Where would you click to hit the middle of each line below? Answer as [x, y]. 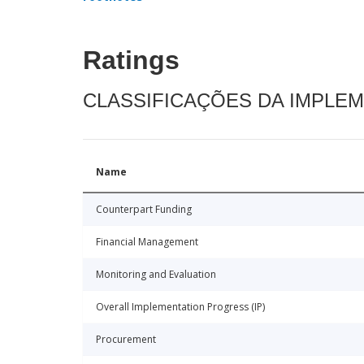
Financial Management [147, 242]
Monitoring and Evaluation [156, 275]
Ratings [131, 61]
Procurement [126, 340]
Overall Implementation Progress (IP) [180, 307]
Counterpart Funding [144, 210]
